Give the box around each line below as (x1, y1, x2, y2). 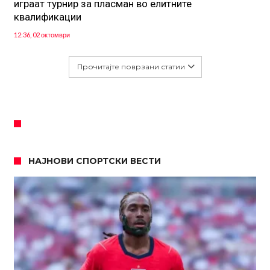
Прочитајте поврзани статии (77, 62, 185, 72)
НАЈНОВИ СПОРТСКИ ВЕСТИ (28, 155, 161, 167)
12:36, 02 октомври (13, 31, 70, 39)
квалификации (13, 11, 81, 24)
